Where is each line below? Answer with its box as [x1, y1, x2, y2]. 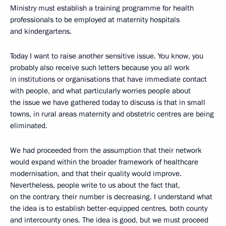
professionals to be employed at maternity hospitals [10, 15, 180, 25]
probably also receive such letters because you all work [10, 63, 190, 73]
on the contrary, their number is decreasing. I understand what [10, 192, 212, 202]
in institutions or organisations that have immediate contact [10, 74, 207, 84]
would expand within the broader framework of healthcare [10, 157, 198, 167]
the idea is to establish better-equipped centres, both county [10, 203, 207, 213]
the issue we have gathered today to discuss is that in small [10, 97, 205, 107]
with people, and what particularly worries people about [10, 86, 191, 96]
